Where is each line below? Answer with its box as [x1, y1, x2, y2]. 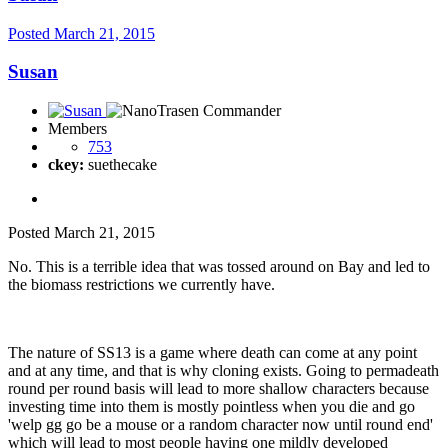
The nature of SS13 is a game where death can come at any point [8, 344, 417, 362]
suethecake [84, 156, 157, 174]
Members [48, 120, 107, 138]
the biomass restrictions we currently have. [8, 276, 275, 294]
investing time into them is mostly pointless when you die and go [8, 398, 415, 416]
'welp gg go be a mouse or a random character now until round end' [8, 416, 433, 434]
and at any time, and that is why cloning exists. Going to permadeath [8, 362, 439, 380]
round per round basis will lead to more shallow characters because [8, 380, 429, 398]
